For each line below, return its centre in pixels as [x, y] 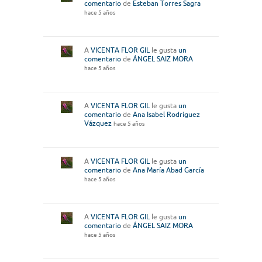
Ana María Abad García [168, 170]
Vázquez [98, 123]
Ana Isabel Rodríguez [166, 115]
